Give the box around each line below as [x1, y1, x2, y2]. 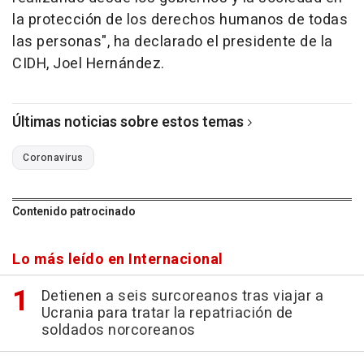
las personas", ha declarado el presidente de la [12, 30, 333, 53]
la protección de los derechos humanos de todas [12, 8, 348, 31]
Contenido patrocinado [12, 202, 136, 220]
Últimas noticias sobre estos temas [12, 110, 244, 133]
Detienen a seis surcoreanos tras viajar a [41, 284, 323, 307]
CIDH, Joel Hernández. [12, 52, 165, 75]
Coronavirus [23, 149, 84, 165]
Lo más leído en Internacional [12, 248, 223, 271]
